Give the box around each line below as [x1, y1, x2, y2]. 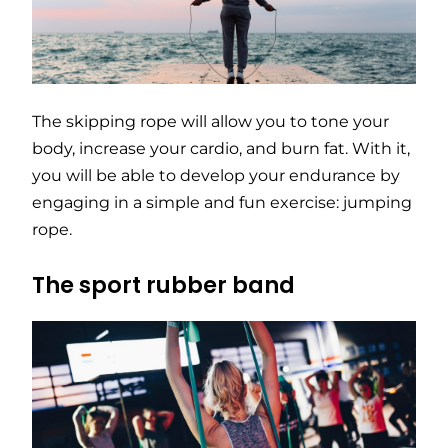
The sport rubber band [32, 268, 295, 301]
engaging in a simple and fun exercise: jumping [32, 193, 412, 213]
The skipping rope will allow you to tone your [32, 112, 389, 132]
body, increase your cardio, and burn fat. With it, [32, 139, 410, 159]
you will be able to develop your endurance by [32, 166, 400, 186]
